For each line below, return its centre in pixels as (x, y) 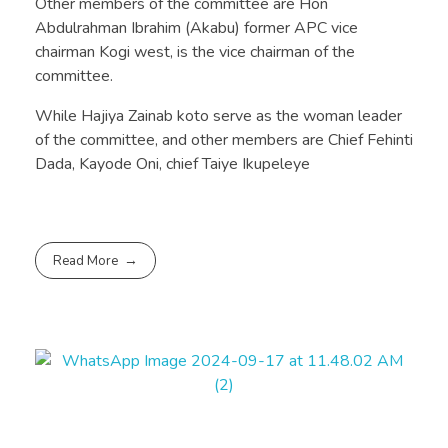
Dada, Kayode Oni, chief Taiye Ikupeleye (172, 164)
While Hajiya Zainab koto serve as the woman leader (218, 116)
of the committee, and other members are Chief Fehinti (224, 140)
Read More (86, 261)
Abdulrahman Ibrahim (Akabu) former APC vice (196, 28)
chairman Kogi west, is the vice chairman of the (195, 52)
